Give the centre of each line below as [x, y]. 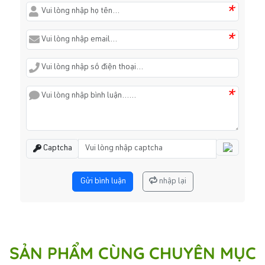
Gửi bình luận [103, 181]
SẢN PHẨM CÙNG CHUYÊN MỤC [132, 253]
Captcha [56, 149]
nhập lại [173, 181]
